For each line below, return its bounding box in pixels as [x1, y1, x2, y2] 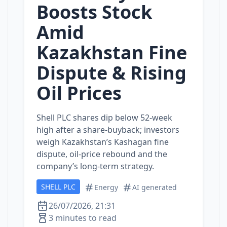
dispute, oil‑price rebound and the [36, 148, 167, 160]
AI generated [132, 182, 177, 192]
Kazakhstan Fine [36, 40, 187, 65]
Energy [94, 182, 118, 192]
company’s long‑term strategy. [36, 161, 154, 172]
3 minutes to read [49, 212, 117, 223]
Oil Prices [36, 81, 122, 105]
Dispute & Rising [36, 60, 186, 85]
